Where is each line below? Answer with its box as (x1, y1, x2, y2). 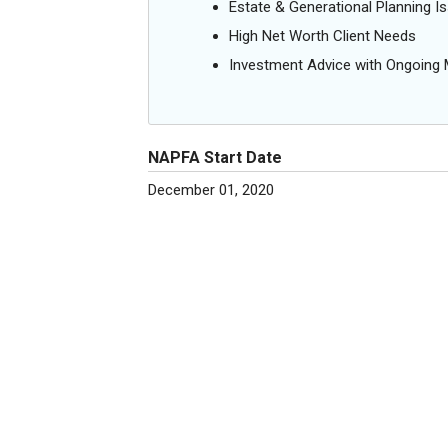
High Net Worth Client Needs (229, 27, 416, 45)
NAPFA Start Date (148, 148, 282, 167)
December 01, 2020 (148, 181, 274, 199)
